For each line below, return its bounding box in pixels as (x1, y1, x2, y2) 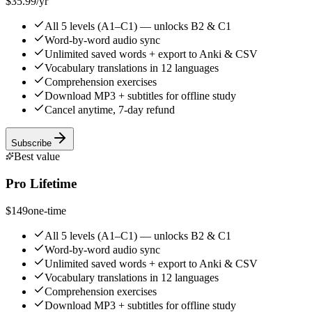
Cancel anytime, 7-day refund (45, 104, 175, 116)
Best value (14, 150, 60, 163)
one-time (28, 204, 66, 217)
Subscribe (11, 138, 52, 149)
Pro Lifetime (6, 175, 77, 191)
